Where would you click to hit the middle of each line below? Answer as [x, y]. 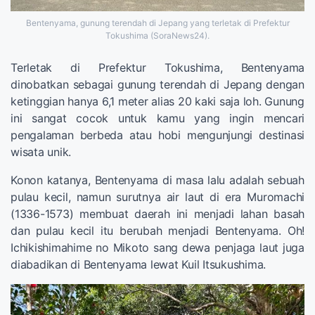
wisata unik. [41, 152]
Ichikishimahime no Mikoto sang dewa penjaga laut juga [157, 248]
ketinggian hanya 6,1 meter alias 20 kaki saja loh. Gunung [157, 102]
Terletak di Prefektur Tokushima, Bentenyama [157, 68]
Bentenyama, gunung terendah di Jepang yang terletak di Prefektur [157, 23]
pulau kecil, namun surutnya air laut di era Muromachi [157, 197]
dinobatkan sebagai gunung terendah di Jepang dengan [157, 85]
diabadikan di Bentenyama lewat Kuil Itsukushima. [138, 265]
